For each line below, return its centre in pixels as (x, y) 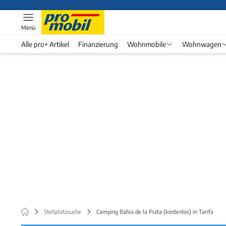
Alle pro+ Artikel (45, 44)
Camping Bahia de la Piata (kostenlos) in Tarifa (155, 211)
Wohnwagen (202, 44)
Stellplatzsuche (63, 211)
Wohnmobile (147, 44)
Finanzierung (98, 44)
